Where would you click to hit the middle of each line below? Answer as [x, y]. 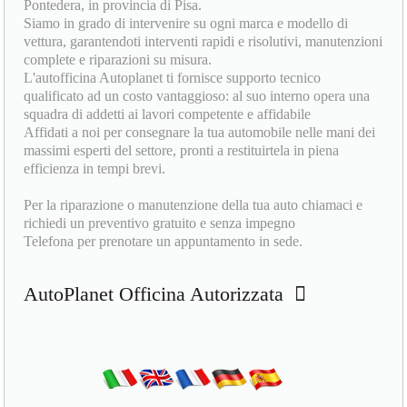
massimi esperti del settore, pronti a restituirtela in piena [182, 151]
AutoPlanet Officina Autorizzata [159, 294]
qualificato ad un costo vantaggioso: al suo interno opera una [197, 96]
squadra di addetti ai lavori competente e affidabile [168, 114]
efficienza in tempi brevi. [95, 169]
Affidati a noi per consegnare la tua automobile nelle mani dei [200, 133]
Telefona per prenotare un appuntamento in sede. [164, 242]
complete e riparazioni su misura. [118, 60]
